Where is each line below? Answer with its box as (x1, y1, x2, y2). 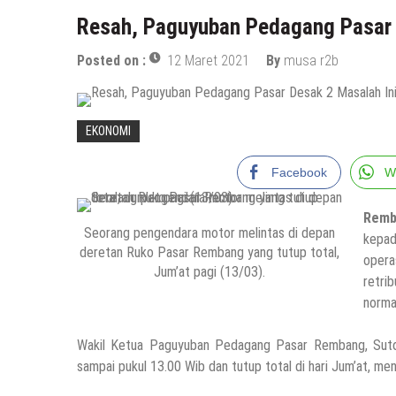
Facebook (270, 165, 327, 180)
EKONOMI (86, 124, 131, 139)
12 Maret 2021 (167, 52, 249, 70)
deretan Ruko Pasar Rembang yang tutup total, (80, 243, 339, 261)
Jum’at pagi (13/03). (154, 263, 265, 280)
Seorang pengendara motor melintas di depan (84, 224, 335, 241)
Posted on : (77, 52, 149, 70)
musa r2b (284, 52, 339, 70)
